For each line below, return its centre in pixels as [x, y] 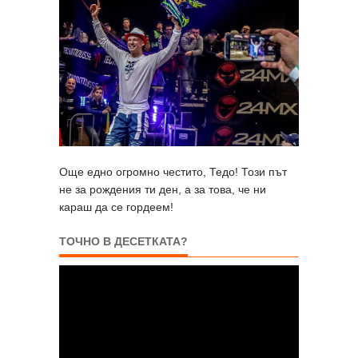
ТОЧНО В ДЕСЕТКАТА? [123, 241]
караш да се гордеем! [116, 207]
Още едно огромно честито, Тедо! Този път [173, 171]
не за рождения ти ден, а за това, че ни [163, 189]
